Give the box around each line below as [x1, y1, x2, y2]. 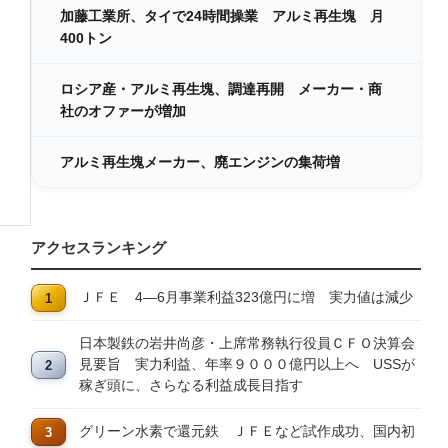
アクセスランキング [31, 239, 166, 256]
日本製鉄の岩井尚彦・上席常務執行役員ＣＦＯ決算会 [79, 335, 415, 351]
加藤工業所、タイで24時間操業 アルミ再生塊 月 [60, 8, 384, 24]
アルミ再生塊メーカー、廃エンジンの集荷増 [60, 154, 340, 170]
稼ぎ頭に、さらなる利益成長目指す [79, 377, 303, 393]
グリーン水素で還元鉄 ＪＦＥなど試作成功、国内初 [79, 423, 415, 439]
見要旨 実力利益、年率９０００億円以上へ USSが [79, 356, 415, 372]
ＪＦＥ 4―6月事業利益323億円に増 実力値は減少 [79, 289, 413, 305]
